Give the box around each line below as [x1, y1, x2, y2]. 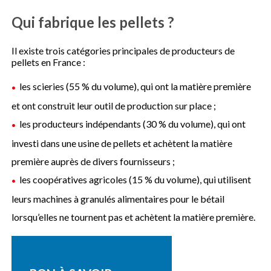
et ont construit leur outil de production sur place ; [11, 99, 217, 111]
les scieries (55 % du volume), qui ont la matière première [19, 80, 252, 92]
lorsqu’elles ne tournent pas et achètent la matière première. [11, 211, 256, 223]
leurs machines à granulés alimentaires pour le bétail [11, 192, 225, 204]
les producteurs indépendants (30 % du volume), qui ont [19, 117, 246, 129]
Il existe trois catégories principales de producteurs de [11, 44, 235, 56]
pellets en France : [11, 56, 86, 68]
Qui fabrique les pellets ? [11, 13, 175, 31]
